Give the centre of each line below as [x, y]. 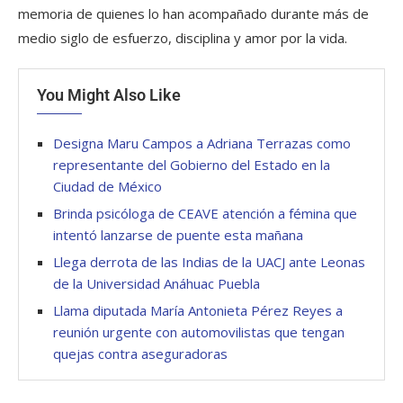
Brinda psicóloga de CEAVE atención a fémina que [205, 214]
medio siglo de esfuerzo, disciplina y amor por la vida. [183, 38]
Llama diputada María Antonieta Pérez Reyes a [198, 311]
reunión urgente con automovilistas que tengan [199, 332]
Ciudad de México [107, 187]
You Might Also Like [109, 95]
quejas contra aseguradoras [140, 354]
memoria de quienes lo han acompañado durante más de [193, 14]
